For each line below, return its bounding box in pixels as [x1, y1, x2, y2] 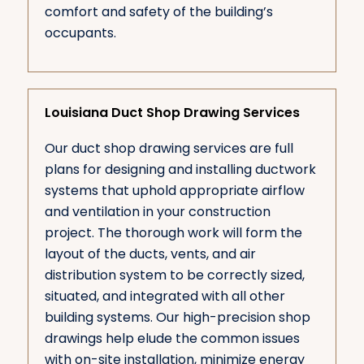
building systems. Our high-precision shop [44, 308, 310, 327]
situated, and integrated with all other [44, 287, 285, 306]
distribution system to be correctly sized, [44, 266, 305, 285]
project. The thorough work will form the [44, 223, 302, 243]
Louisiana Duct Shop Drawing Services [44, 102, 300, 122]
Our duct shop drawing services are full [44, 139, 293, 158]
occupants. [44, 23, 116, 42]
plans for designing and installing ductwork [44, 160, 316, 180]
